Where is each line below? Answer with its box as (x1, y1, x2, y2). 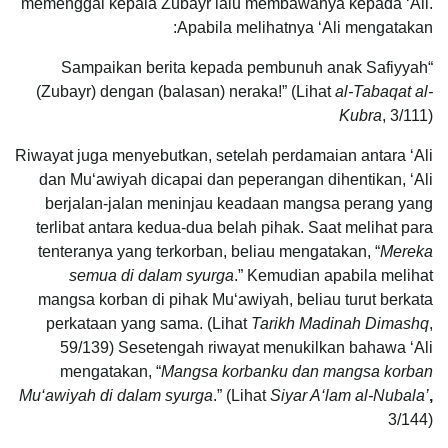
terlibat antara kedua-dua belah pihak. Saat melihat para (36, 218, 433, 236)
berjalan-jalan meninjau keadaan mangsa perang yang (45, 194, 433, 212)
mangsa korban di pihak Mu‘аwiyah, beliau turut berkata (38, 290, 433, 308)
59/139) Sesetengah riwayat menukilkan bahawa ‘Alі (60, 338, 433, 356)
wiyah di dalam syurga (54, 386, 213, 404)
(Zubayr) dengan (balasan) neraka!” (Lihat (36, 82, 335, 100)
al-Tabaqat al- (335, 82, 433, 100)
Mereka (380, 242, 433, 260)
